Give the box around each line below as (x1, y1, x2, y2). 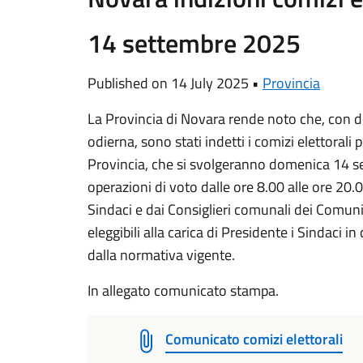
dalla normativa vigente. (88, 244, 235, 266)
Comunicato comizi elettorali (165, 328, 343, 350)
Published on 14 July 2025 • (88, 72, 263, 94)
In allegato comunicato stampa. (88, 280, 279, 301)
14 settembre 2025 (88, 23, 301, 62)
